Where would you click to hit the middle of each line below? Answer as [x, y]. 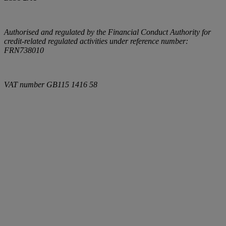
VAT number [25, 85]
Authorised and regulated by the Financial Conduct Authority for [107, 32]
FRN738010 [24, 50]
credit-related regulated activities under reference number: [96, 41]
